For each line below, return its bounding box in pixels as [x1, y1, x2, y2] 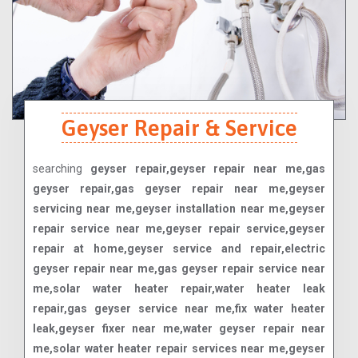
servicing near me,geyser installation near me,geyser [33, 202, 325, 216]
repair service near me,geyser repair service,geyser [33, 222, 325, 236]
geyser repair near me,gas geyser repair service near [33, 262, 325, 276]
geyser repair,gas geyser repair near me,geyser [33, 182, 325, 196]
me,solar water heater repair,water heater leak [33, 282, 325, 296]
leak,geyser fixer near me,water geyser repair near [33, 322, 325, 336]
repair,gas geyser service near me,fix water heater [33, 302, 325, 316]
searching [33, 162, 90, 176]
